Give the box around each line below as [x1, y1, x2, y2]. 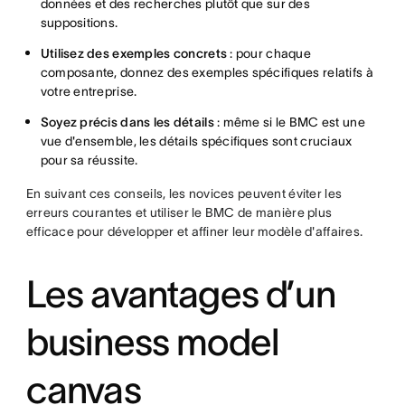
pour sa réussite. [40, 152, 138, 167]
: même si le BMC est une [217, 114, 365, 129]
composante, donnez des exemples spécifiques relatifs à [40, 64, 373, 80]
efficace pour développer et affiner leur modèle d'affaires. [25, 223, 363, 239]
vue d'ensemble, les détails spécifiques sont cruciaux [40, 133, 353, 148]
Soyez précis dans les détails [40, 114, 218, 129]
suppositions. [40, 14, 118, 30]
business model [25, 320, 279, 363]
